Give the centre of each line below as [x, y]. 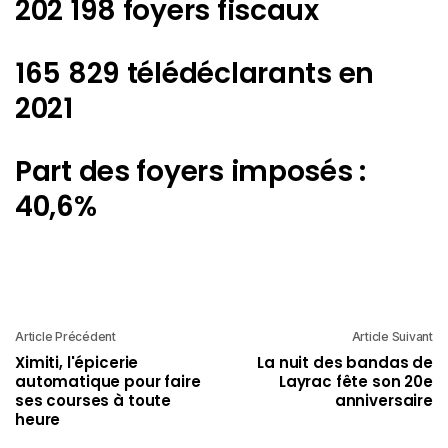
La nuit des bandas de [345, 362]
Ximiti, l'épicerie [77, 362]
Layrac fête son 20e [355, 381]
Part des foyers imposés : [190, 171]
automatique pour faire [108, 381]
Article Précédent [65, 336]
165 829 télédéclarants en [194, 73]
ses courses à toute [93, 400]
